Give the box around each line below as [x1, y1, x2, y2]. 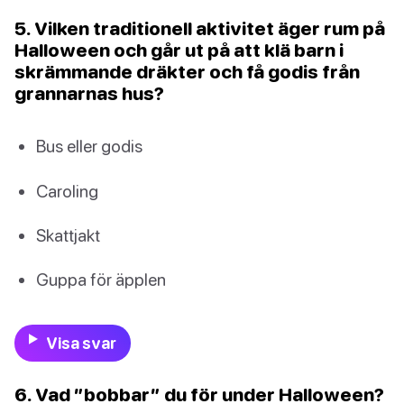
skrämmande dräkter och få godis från [14, 60, 360, 83]
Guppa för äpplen [36, 268, 166, 289]
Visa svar [45, 334, 116, 353]
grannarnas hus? [14, 82, 164, 105]
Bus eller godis [36, 135, 142, 157]
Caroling [36, 179, 98, 201]
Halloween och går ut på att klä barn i [14, 39, 344, 61]
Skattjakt [36, 224, 100, 245]
